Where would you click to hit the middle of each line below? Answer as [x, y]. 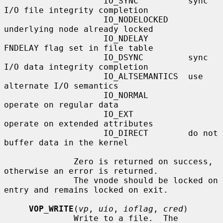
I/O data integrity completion [76, 67]
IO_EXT [54, 114]
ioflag [138, 209]
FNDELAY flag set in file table [79, 48]
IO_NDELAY [54, 38]
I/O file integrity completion [76, 10]
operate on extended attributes [79, 123]
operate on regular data [61, 105]
